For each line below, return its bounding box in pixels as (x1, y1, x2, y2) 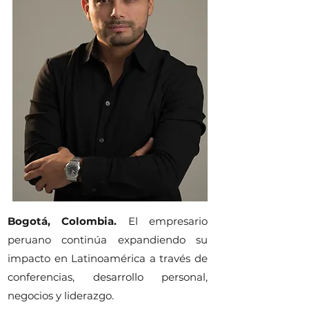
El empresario (128, 215, 208, 228)
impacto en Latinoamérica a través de (8, 252, 208, 265)
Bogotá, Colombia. (8, 215, 117, 228)
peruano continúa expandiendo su (8, 233, 208, 246)
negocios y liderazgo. (8, 289, 114, 302)
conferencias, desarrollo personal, (8, 270, 208, 283)
